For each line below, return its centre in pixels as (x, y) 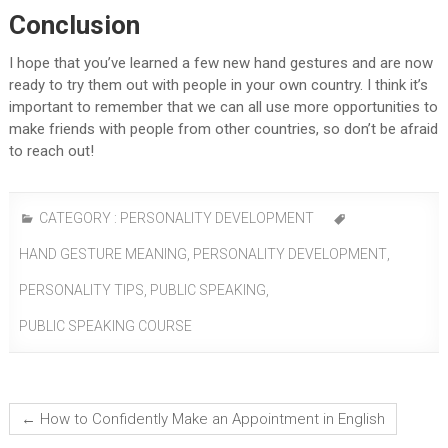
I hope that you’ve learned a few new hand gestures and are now (220, 63)
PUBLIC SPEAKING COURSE (105, 326)
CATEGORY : (77, 218)
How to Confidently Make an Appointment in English (210, 419)
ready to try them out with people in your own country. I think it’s (218, 85)
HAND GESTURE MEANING (102, 254)
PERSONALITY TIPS (81, 290)
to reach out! (51, 151)
